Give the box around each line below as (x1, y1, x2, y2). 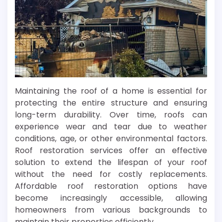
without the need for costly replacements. (15, 168, 207, 180)
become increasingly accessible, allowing (15, 192, 207, 204)
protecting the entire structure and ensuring (15, 97, 207, 109)
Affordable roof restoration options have (15, 180, 207, 192)
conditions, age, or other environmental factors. (15, 133, 207, 145)
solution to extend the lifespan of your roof (15, 157, 207, 168)
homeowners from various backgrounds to (15, 204, 207, 216)
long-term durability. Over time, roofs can (15, 109, 207, 121)
